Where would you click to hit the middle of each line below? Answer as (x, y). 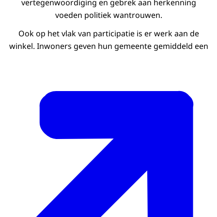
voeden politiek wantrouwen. (108, 15)
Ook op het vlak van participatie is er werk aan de (108, 34)
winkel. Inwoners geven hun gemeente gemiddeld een (108, 46)
